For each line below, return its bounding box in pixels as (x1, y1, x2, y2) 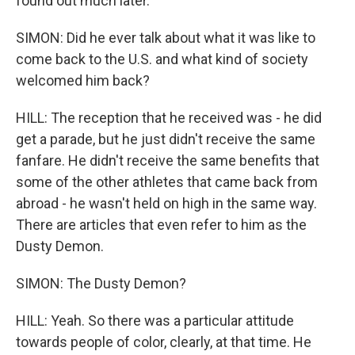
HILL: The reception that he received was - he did (16, 109, 322, 126)
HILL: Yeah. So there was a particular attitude (16, 312, 294, 329)
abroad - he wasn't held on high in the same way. (16, 195, 317, 212)
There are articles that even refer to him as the (16, 216, 307, 233)
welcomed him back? (16, 72, 150, 89)
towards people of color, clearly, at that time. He (16, 334, 311, 350)
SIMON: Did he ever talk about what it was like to (16, 29, 315, 46)
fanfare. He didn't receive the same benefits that (16, 152, 319, 169)
